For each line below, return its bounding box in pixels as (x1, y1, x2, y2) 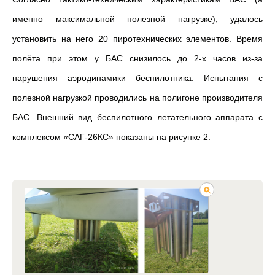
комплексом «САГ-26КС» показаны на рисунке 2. (12, 131, 211, 142)
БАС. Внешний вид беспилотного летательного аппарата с (12, 112, 263, 122)
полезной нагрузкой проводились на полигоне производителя (12, 92, 263, 103)
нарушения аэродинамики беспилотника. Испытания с (12, 72, 263, 83)
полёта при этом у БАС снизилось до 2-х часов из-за (12, 53, 263, 63)
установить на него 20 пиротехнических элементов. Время (12, 33, 263, 44)
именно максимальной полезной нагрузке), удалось (12, 14, 263, 24)
